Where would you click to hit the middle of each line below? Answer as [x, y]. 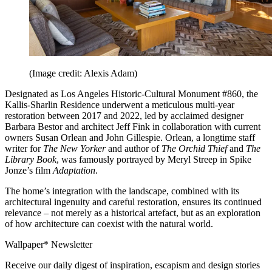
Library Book [31, 160]
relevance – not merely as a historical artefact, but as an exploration [133, 213]
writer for [24, 149]
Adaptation [74, 171]
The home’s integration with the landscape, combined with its [122, 191]
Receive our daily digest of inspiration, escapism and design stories [132, 265]
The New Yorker [74, 149]
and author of [134, 149]
